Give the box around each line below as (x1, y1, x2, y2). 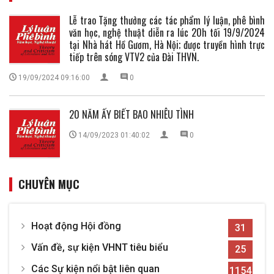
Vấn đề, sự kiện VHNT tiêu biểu (31, 242, 168, 254)
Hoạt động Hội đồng (31, 220, 121, 232)
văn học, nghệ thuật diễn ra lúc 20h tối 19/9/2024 (69, 25, 265, 40)
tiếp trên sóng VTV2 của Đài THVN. (69, 50, 199, 65)
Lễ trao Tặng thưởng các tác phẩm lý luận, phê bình (69, 13, 265, 28)
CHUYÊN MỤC (18, 176, 80, 193)
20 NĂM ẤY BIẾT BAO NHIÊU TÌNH (69, 107, 194, 122)
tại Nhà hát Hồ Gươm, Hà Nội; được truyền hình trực (69, 37, 265, 53)
